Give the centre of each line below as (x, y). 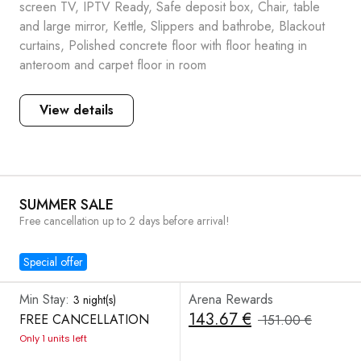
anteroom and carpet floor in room (113, 65)
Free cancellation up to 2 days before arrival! (124, 221)
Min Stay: (46, 299)
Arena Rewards (231, 299)
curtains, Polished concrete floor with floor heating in (163, 46)
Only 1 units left (53, 338)
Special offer (53, 262)
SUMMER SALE (66, 205)
